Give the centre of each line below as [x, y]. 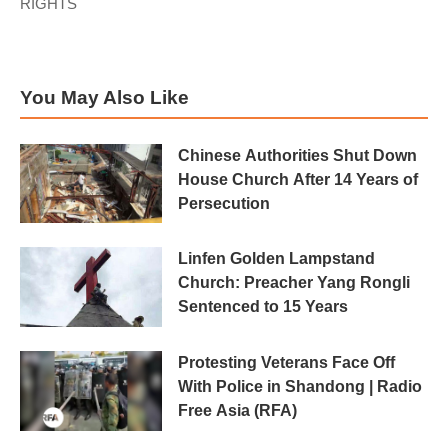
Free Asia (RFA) [237, 411]
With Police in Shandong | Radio [300, 387]
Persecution [224, 203]
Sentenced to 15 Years [263, 307]
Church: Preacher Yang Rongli [294, 283]
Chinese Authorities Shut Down [297, 155]
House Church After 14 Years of [298, 179]
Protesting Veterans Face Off [286, 363]
